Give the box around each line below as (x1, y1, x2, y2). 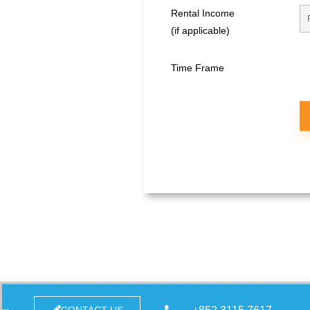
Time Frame (171, 62, 224, 74)
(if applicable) (171, 25, 230, 37)
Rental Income (171, 8, 235, 19)
